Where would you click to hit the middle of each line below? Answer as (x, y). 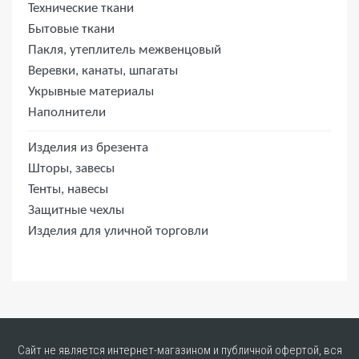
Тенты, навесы (68, 190)
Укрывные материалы (91, 92)
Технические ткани (81, 9)
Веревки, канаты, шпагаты (103, 71)
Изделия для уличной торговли (118, 232)
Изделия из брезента (88, 148)
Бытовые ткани (71, 30)
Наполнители (67, 113)
